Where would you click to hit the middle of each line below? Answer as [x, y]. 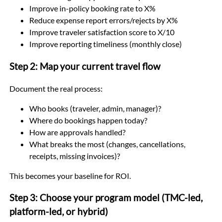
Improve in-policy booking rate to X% [92, 8]
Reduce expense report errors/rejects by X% [103, 20]
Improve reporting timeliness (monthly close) [105, 44]
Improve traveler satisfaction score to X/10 [102, 32]
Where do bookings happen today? [88, 120]
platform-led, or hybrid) [58, 212]
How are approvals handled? [77, 132]
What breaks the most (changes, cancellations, [107, 144]
